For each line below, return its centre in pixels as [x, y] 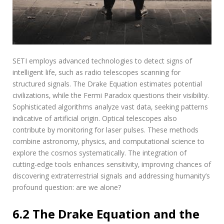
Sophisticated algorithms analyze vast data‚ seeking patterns [110, 106]
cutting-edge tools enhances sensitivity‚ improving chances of [112, 164]
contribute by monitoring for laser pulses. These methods [105, 129]
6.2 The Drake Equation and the [106, 213]
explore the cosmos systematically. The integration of [99, 152]
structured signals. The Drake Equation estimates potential [107, 83]
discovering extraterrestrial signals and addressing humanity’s [111, 175]
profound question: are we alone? [67, 187]
